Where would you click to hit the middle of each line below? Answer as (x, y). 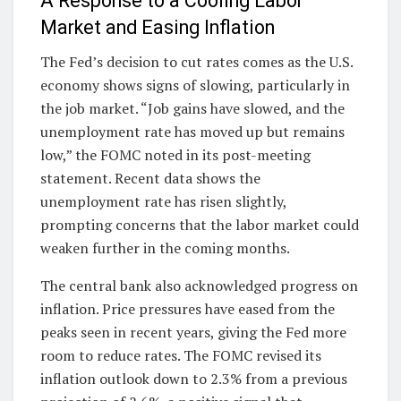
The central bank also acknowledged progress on (199, 286)
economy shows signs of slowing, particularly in (195, 85)
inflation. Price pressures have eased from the (188, 309)
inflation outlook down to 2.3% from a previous (194, 379)
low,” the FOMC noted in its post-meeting (175, 155)
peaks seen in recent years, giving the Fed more (193, 333)
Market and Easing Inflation (158, 27)
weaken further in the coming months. (165, 248)
